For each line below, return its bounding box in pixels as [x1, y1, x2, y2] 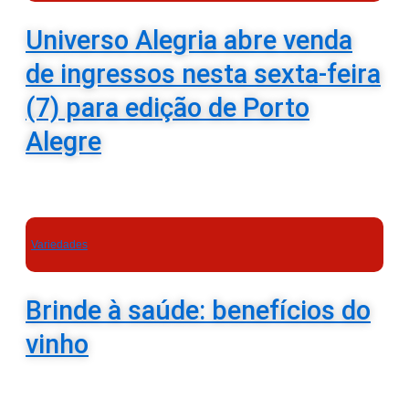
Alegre [26, 126, 101, 158]
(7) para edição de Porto [26, 92, 309, 124]
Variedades [31, 238, 88, 252]
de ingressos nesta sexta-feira [26, 58, 381, 90]
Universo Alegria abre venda [26, 25, 352, 57]
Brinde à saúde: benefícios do [26, 295, 371, 327]
